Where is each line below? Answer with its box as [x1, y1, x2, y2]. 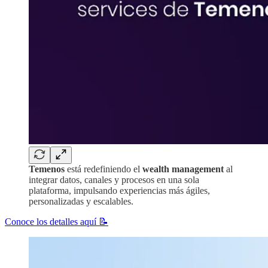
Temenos [29, 163, 65, 174]
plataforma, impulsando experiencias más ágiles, [29, 185, 210, 196]
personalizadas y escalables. [29, 196, 133, 206]
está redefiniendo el [65, 163, 142, 174]
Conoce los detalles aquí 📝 [5, 216, 108, 227]
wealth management [142, 163, 226, 174]
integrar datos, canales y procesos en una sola [29, 174, 199, 185]
